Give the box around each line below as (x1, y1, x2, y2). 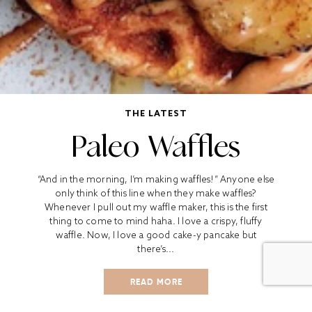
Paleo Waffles (71, 129, 241, 164)
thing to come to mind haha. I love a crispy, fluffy (49, 215, 263, 227)
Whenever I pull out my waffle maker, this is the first (45, 201, 267, 213)
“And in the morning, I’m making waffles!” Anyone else (37, 173, 275, 185)
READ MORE (130, 276, 182, 287)
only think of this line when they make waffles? (55, 187, 257, 199)
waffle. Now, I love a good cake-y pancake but (55, 229, 257, 241)
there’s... (137, 243, 175, 255)
